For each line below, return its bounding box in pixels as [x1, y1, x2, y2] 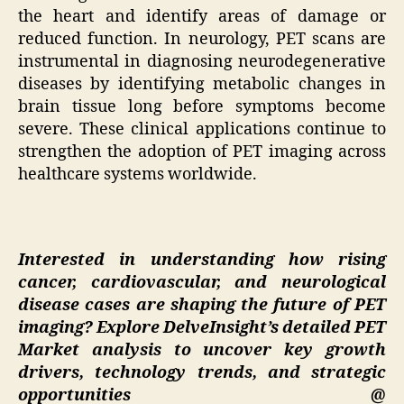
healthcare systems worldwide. [18, 164, 257, 186]
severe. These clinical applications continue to [18, 119, 386, 141]
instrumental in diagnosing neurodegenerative [18, 51, 386, 73]
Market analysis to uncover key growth [18, 340, 386, 362]
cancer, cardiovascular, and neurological [18, 272, 386, 294]
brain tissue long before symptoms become [18, 96, 386, 118]
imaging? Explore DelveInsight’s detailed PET [18, 317, 386, 339]
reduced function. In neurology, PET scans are [18, 29, 386, 50]
